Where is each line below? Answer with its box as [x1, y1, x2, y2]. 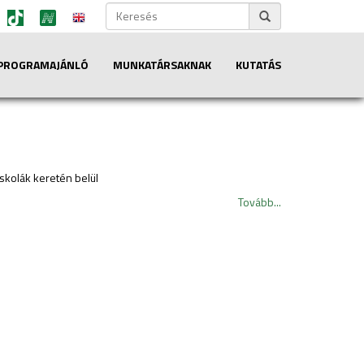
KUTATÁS [236, 56, 281, 73]
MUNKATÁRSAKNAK [113, 56, 211, 73]
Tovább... [238, 193, 281, 210]
